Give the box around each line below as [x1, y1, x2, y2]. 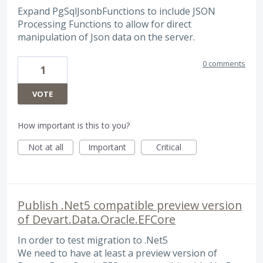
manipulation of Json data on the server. [18, 30, 195, 43]
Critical [156, 141, 181, 153]
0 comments [203, 58, 245, 69]
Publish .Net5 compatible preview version [18, 197, 242, 214]
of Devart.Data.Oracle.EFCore [18, 211, 176, 228]
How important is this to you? [18, 120, 130, 131]
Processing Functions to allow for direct [18, 17, 191, 31]
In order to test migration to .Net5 [18, 234, 168, 247]
